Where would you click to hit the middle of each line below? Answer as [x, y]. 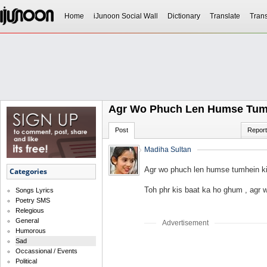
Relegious [30, 211]
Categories [28, 172]
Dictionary [184, 16]
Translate [225, 16]
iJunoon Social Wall [126, 16]
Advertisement [185, 223]
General [27, 221]
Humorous [31, 231]
